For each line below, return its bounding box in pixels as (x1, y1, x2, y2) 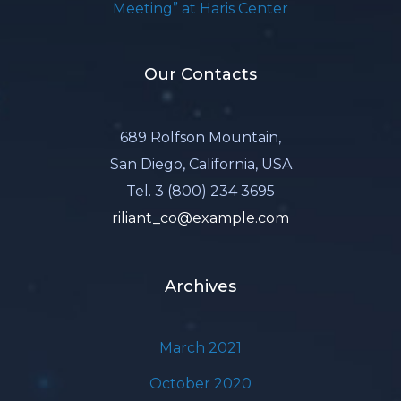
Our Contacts (144, 64, 257, 84)
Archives (165, 277, 236, 296)
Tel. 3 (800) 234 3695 (126, 183, 275, 200)
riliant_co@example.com (112, 209, 289, 226)
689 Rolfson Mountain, (120, 129, 281, 146)
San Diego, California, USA (109, 156, 292, 173)
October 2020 (149, 375, 252, 392)
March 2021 (159, 339, 242, 356)
